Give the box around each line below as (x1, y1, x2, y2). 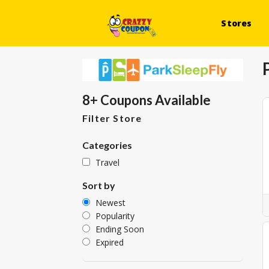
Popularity (95, 210, 134, 222)
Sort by (82, 180, 115, 192)
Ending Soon (95, 223, 144, 235)
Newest (95, 197, 125, 209)
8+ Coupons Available (82, 92, 211, 109)
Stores (221, 17, 252, 29)
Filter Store (82, 112, 142, 124)
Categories (82, 139, 132, 151)
